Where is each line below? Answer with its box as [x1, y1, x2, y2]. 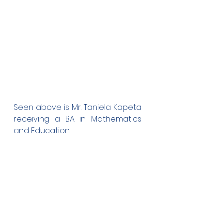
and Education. [14, 125, 70, 136]
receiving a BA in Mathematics [14, 113, 141, 124]
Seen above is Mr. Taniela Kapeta [14, 102, 141, 113]
